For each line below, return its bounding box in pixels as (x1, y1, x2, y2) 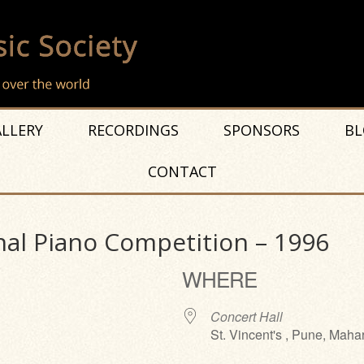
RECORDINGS (87, 120, 179, 140)
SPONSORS (223, 120, 300, 140)
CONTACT (147, 162, 217, 181)
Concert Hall (210, 307, 283, 326)
